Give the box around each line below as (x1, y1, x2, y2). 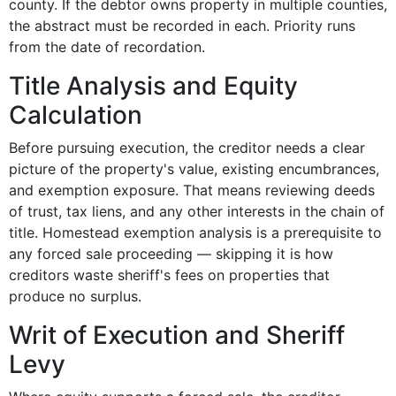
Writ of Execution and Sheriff (9, 320, 345, 351)
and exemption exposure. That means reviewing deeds (9, 181, 375, 200)
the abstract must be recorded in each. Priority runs (9, 17, 355, 35)
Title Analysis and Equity (9, 71, 298, 102)
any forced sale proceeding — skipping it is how (9, 245, 333, 263)
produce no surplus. (9, 287, 141, 306)
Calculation (9, 100, 142, 131)
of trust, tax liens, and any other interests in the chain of (9, 202, 385, 221)
